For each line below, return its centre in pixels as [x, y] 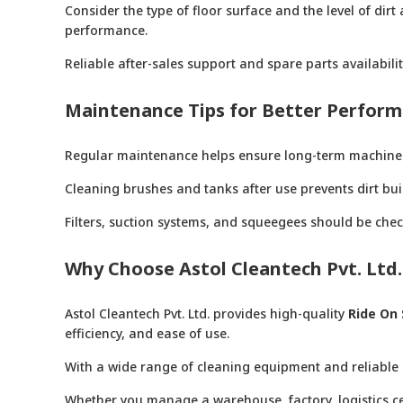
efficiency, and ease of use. [147, 334]
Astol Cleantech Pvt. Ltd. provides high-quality [206, 314]
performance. [106, 31]
